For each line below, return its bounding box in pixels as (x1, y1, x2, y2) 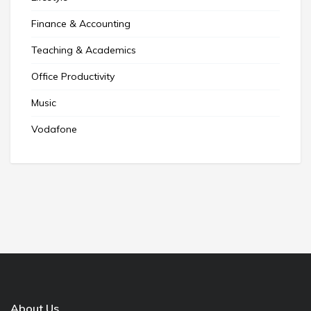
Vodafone (31, 122, 77, 135)
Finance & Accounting (31, 17, 131, 30)
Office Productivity (31, 69, 115, 83)
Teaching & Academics (31, 43, 136, 56)
